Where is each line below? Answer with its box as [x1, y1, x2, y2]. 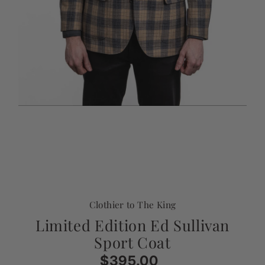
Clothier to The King [89, 198, 176, 211]
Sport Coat [94, 232, 171, 253]
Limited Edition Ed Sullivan [35, 215, 230, 235]
